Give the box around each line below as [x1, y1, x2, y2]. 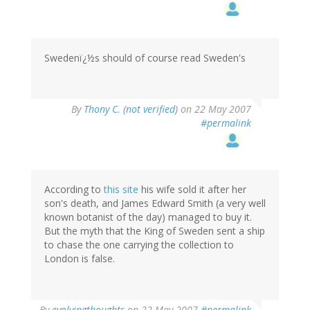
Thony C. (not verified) [84, 102, 178, 116]
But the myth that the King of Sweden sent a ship [44, 224, 265, 238]
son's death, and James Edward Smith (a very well [44, 197, 266, 210]
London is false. [44, 252, 115, 266]
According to [44, 183, 104, 197]
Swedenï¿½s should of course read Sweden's [44, 51, 246, 65]
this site [104, 183, 138, 197]
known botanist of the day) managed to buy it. [44, 210, 252, 224]
